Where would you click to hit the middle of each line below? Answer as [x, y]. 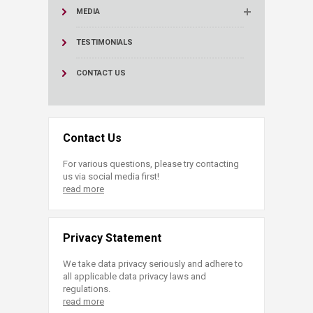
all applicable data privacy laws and [134, 277]
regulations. [87, 289]
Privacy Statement [112, 238]
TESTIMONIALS [104, 43]
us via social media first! [111, 177]
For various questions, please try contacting [151, 164]
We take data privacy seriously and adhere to [153, 264]
